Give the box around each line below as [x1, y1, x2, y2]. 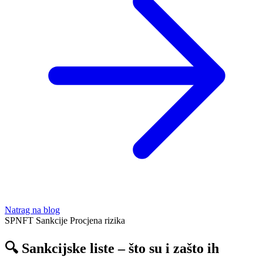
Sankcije [36, 215, 70, 225]
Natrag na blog [5, 205, 60, 215]
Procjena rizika [70, 215, 125, 225]
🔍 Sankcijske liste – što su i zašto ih [5, 240, 219, 256]
